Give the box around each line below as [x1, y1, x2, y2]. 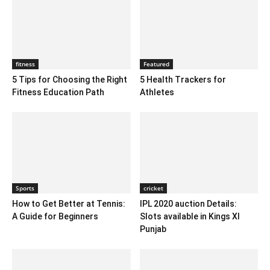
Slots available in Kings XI [139, 212, 240, 222]
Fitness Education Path [12, 87, 104, 98]
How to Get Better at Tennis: [12, 199, 125, 209]
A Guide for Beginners [12, 212, 98, 222]
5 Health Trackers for [139, 75, 226, 85]
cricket [143, 184, 163, 193]
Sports [16, 184, 34, 193]
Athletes [139, 87, 174, 98]
